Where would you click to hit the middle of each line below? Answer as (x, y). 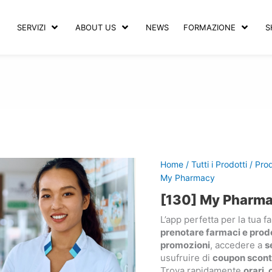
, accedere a (237, 245)
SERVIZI (32, 27)
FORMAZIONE (210, 27)
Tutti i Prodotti (219, 165)
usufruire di (186, 258)
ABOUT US (96, 27)
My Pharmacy (188, 178)
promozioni (185, 245)
